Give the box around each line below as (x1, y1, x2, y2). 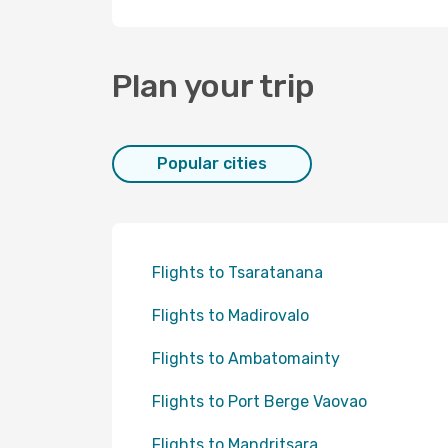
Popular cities (157, 154, 267, 173)
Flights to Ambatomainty (152, 349, 340, 368)
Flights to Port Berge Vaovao (152, 392, 367, 411)
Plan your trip (112, 67, 315, 105)
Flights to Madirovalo (152, 306, 309, 325)
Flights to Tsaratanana (152, 263, 323, 282)
